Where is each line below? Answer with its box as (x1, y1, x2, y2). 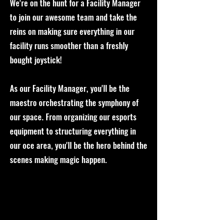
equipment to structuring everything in (10, 125, 136, 137)
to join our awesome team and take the (10, 11, 137, 23)
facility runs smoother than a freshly (10, 39, 128, 52)
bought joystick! (10, 54, 62, 66)
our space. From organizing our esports (10, 110, 137, 123)
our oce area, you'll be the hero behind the (10, 139, 147, 151)
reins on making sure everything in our (10, 25, 135, 37)
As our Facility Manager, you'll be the (10, 82, 130, 94)
